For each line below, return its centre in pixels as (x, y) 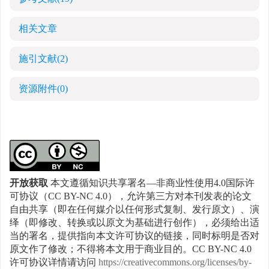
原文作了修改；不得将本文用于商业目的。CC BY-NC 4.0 (131, 250)
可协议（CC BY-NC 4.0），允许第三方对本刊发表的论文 (131, 197)
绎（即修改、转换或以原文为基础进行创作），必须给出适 (134, 223)
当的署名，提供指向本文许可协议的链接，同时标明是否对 (134, 237)
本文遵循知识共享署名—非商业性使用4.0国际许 (151, 184)
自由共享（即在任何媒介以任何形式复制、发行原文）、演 (134, 210)
